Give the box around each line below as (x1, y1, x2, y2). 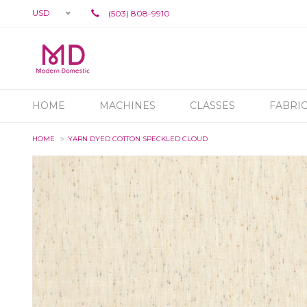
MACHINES (99, 99, 156, 112)
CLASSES (190, 99, 235, 112)
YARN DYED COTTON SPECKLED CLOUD (68, 134, 208, 143)
